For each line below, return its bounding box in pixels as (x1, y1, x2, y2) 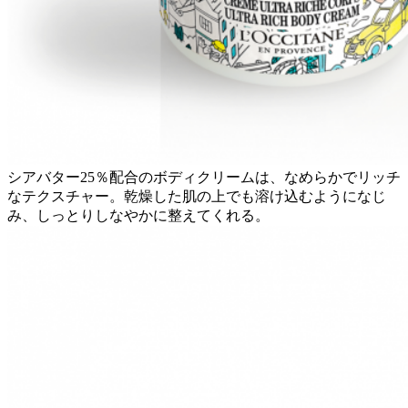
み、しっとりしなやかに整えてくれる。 (7, 208, 270, 224)
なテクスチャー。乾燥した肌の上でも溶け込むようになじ (7, 189, 386, 205)
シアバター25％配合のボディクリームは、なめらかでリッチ (7, 169, 401, 186)
